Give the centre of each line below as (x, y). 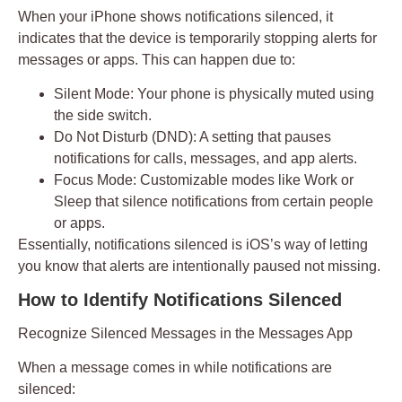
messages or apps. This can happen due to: (157, 59)
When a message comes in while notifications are (175, 367)
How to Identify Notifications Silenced (180, 299)
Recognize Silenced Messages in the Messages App (185, 333)
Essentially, (56, 245)
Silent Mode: (94, 94)
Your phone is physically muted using (254, 94)
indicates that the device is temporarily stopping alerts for (197, 38)
